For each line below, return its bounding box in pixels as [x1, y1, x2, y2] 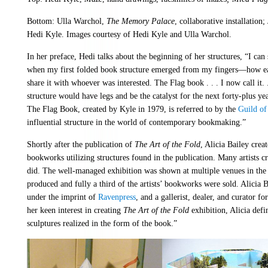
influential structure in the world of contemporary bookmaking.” [27, 117, 248, 127]
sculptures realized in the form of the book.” [27, 218, 179, 229]
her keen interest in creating [27, 205, 123, 215]
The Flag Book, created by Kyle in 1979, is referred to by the [27, 104, 238, 114]
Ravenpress [98, 192, 136, 202]
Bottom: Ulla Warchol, [27, 16, 106, 26]
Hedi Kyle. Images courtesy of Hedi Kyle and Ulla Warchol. [27, 29, 234, 39]
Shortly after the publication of [27, 139, 135, 150]
